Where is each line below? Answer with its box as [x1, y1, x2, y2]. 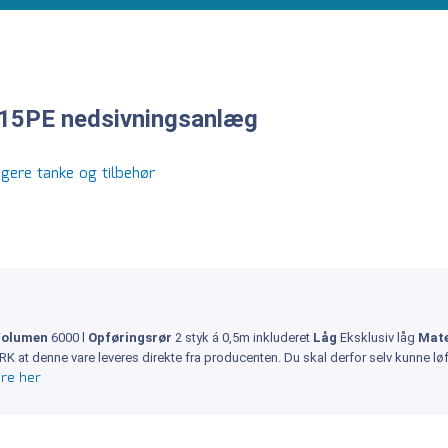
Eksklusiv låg [340, 329, 418, 345]
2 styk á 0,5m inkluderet [175, 329, 313, 345]
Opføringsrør [88, 329, 175, 345]
